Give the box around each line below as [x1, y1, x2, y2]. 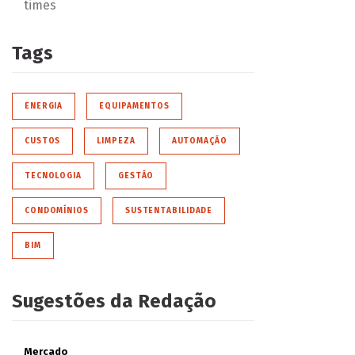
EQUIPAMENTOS [99, 101, 170, 111]
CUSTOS [24, 136, 61, 146]
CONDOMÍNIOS [24, 205, 89, 216]
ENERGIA [24, 101, 63, 111]
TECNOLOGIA [24, 170, 82, 181]
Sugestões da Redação [11, 289, 216, 312]
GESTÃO [117, 170, 155, 181]
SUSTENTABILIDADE [124, 205, 213, 216]
